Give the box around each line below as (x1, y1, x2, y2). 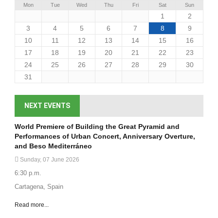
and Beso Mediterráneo (15, 142, 92, 150)
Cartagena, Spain (15, 183, 63, 191)
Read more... (15, 201, 49, 209)
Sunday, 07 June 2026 (18, 156, 79, 163)
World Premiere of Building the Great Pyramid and (15, 123, 180, 131)
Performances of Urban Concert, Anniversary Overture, (15, 132, 195, 141)
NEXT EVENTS (24, 102, 70, 110)
